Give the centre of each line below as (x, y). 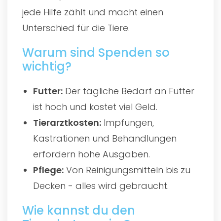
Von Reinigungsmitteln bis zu (127, 170)
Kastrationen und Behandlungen (105, 138)
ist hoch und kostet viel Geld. (95, 107)
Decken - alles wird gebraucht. (101, 185)
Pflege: (49, 170)
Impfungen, (128, 122)
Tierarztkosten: (67, 122)
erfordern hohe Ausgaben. (92, 154)
